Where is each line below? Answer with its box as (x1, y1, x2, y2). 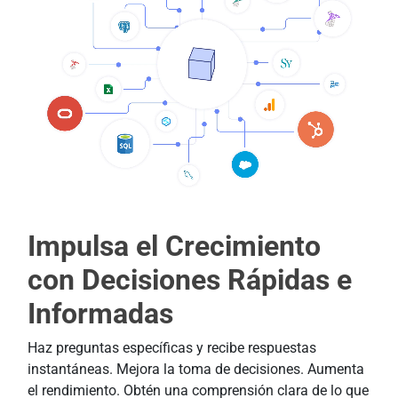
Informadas (28, 296, 173, 330)
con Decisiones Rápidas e (28, 262, 352, 297)
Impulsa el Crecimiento (28, 228, 321, 263)
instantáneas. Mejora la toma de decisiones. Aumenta (28, 360, 364, 378)
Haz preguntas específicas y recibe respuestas (28, 338, 316, 356)
